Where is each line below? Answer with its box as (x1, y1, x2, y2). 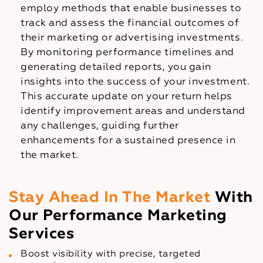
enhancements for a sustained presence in (21, 135, 236, 146)
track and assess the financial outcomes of (21, 18, 240, 28)
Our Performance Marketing (9, 208, 227, 224)
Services (9, 226, 75, 242)
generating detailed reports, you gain (21, 62, 211, 72)
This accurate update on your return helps (21, 91, 232, 102)
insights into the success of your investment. (21, 76, 250, 87)
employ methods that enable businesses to (21, 3, 242, 14)
